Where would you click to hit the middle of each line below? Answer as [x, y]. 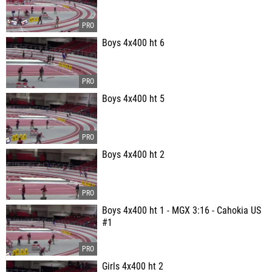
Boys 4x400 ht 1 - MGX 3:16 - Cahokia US [182, 211]
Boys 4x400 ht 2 [133, 155]
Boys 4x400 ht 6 [133, 43]
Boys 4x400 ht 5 [133, 99]
